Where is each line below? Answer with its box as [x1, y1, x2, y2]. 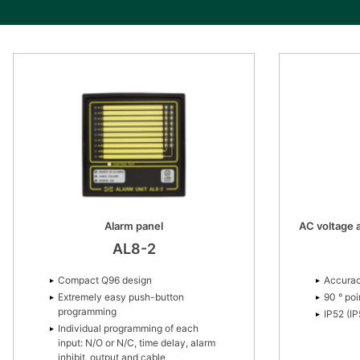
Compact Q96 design [58, 273, 152, 286]
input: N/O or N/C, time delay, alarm [58, 336, 215, 349]
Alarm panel [104, 219, 163, 232]
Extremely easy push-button [58, 290, 184, 303]
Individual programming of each [58, 321, 198, 334]
